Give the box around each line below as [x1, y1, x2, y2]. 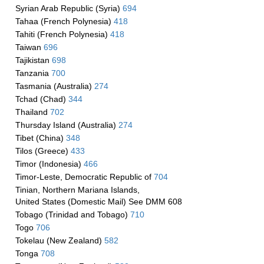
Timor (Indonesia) [15, 159, 84, 169]
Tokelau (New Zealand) [15, 236, 104, 245]
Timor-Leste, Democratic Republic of [15, 172, 154, 181]
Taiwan [15, 42, 44, 52]
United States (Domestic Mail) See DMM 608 [15, 197, 182, 206]
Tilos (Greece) [15, 146, 71, 156]
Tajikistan [15, 55, 52, 65]
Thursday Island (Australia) [15, 120, 118, 130]
